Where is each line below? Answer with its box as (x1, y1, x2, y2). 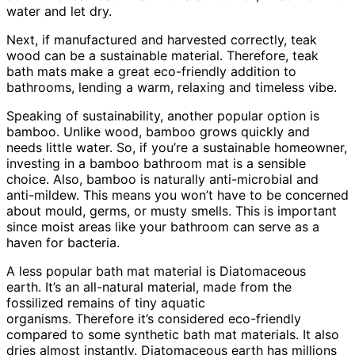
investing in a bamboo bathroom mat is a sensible (6, 155, 306, 171)
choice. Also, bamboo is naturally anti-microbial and (6, 170, 319, 187)
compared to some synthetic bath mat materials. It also (6, 326, 339, 342)
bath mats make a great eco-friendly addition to (6, 63, 296, 79)
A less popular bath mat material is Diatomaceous (6, 262, 306, 279)
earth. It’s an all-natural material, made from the (6, 278, 292, 295)
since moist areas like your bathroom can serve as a (6, 218, 319, 235)
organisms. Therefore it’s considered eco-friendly (6, 310, 301, 326)
